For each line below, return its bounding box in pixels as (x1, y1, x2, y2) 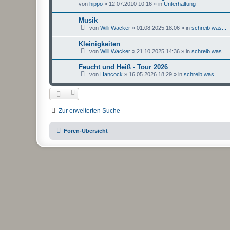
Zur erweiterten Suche (59, 107, 120, 114)
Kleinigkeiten (79, 40, 120, 48)
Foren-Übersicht (64, 127, 108, 134)
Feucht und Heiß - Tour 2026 (79, 63, 168, 71)
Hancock (100, 71, 123, 78)
